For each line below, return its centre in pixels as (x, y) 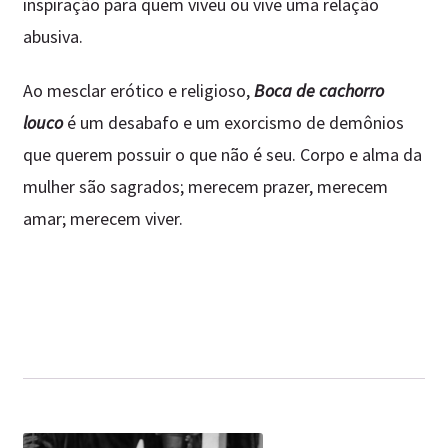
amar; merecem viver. (102, 219)
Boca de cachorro (318, 91)
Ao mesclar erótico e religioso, (138, 91)
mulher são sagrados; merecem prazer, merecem (205, 187)
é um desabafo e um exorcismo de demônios (233, 123)
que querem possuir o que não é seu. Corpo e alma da (222, 155)
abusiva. (52, 36)
